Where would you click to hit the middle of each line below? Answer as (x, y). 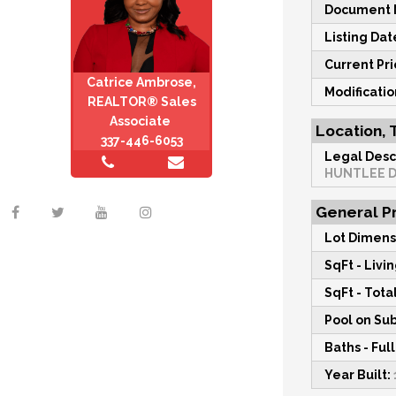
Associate (141, 122)
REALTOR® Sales (141, 102)
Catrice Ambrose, (141, 83)
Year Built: (358, 375)
